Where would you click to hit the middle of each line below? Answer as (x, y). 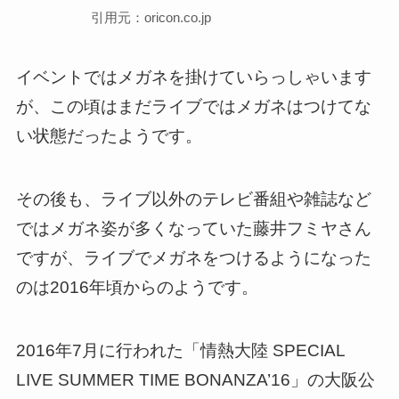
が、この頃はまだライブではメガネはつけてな (193, 107)
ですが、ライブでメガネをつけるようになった (193, 257)
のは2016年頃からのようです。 (137, 287)
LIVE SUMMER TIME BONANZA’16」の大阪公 (195, 379)
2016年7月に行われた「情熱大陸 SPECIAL (180, 350)
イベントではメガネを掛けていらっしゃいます (193, 77)
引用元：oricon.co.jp (151, 17)
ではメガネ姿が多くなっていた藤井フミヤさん (193, 228)
